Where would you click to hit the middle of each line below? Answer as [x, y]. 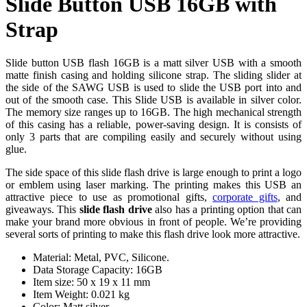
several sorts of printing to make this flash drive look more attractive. [153, 234]
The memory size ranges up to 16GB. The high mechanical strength [153, 112]
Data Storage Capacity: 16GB [98, 270]
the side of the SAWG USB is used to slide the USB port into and [153, 88]
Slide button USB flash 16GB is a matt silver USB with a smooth [153, 63]
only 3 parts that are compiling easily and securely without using [153, 137]
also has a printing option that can [227, 210]
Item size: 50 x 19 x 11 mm [91, 282]
